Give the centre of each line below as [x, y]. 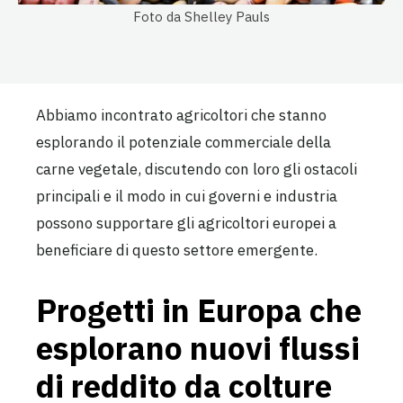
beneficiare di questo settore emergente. [177, 251]
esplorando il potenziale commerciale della [184, 143]
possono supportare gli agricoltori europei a [186, 224]
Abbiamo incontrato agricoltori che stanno [181, 116]
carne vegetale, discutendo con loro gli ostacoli [197, 170]
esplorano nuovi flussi [198, 348]
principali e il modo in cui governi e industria [187, 197]
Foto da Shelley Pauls [201, 17]
